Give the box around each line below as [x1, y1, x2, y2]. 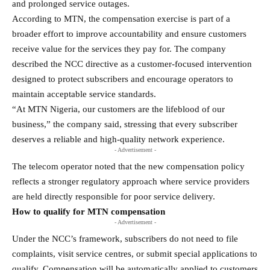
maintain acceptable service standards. [12, 89, 156, 99]
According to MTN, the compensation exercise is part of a [12, 13, 230, 24]
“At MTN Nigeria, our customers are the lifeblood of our [12, 104, 225, 114]
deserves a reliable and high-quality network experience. [12, 134, 225, 144]
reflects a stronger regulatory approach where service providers [12, 176, 250, 186]
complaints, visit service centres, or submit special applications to [12, 248, 257, 259]
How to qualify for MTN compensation [12, 206, 165, 216]
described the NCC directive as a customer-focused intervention [12, 58, 252, 69]
